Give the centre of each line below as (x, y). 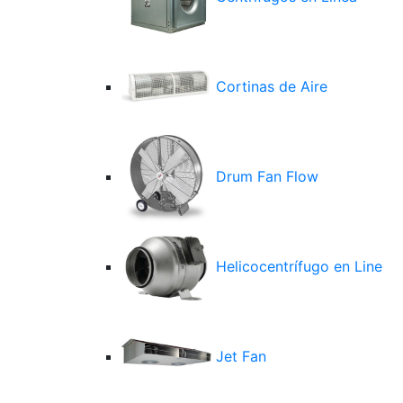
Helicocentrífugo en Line (297, 267)
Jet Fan (239, 357)
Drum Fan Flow (265, 177)
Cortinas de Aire (269, 87)
